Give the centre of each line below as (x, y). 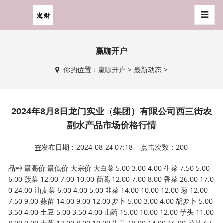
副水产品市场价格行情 (111, 125)
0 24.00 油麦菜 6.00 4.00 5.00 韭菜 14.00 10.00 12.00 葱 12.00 (108, 190)
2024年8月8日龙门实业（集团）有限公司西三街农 (111, 111)
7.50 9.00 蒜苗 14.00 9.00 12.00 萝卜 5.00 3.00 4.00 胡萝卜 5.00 (111, 201)
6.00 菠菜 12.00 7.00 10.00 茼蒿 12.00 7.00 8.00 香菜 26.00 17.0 (111, 179)
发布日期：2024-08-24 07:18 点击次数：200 (115, 147)
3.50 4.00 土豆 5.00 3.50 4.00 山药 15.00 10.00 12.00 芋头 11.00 (111, 212)
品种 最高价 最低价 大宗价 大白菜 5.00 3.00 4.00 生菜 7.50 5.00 (109, 168)
